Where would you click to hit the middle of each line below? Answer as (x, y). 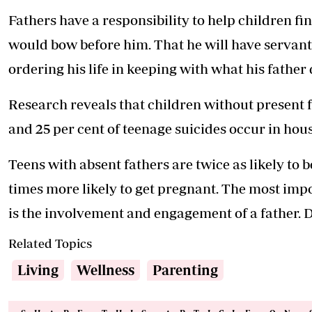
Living (38, 270)
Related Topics (50, 244)
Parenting (185, 270)
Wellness (106, 270)
